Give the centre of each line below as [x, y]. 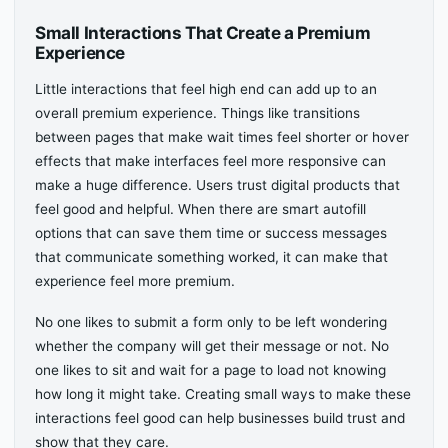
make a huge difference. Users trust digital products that [218, 185]
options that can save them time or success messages [211, 233]
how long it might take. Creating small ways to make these [223, 394]
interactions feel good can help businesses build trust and [220, 418]
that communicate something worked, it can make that [212, 257]
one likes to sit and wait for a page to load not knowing [211, 370]
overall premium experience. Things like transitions [198, 113]
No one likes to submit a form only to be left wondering [211, 322]
